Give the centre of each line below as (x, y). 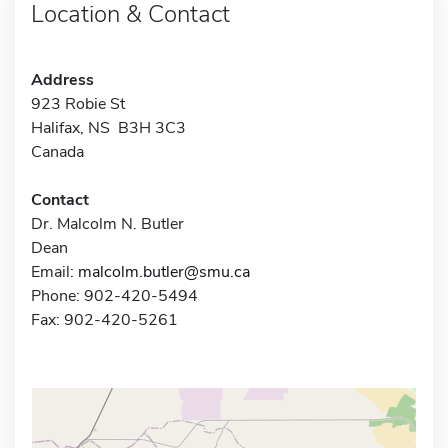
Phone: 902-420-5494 (114, 295)
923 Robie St (78, 103)
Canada (57, 151)
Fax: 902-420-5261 (104, 319)
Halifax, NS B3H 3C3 (108, 127)
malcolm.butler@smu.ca (164, 271)
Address (62, 79)
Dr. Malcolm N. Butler (107, 223)
